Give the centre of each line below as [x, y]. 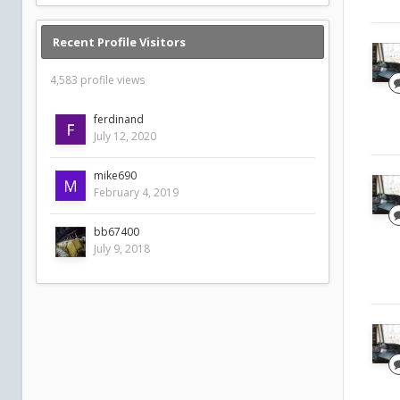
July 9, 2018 [122, 249]
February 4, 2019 [136, 192]
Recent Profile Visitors [119, 42]
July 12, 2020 [125, 136]
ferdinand [119, 119]
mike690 [115, 175]
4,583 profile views [97, 80]
